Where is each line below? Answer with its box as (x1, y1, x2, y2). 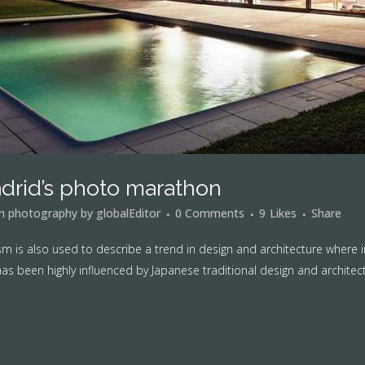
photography (8, 205, 77, 221)
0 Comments (175, 205, 244, 221)
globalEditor (96, 205, 161, 221)
